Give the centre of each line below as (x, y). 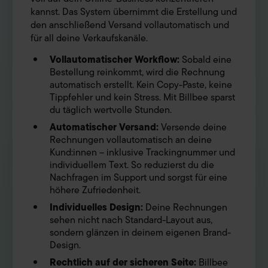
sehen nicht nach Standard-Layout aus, (131, 220)
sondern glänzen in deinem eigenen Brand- (140, 233)
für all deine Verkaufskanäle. (89, 39)
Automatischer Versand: (104, 128)
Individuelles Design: (96, 208)
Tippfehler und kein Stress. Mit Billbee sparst (142, 98)
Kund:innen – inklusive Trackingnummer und (142, 153)
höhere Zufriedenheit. (95, 191)
